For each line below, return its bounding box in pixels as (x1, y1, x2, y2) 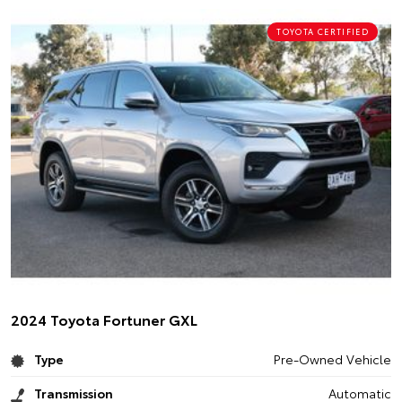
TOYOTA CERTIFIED (276, 25, 369, 37)
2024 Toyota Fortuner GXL (11, 309, 197, 329)
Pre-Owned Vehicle (273, 350, 391, 368)
